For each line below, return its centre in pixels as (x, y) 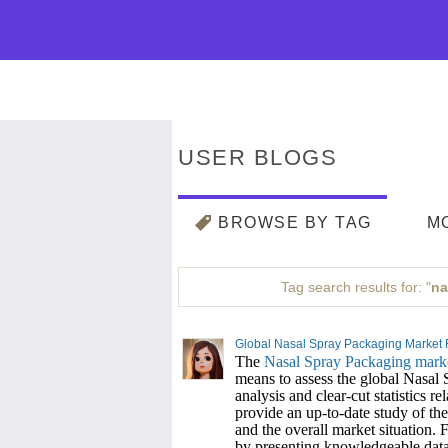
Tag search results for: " (356, 287)
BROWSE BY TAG (295, 222)
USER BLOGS (257, 157)
